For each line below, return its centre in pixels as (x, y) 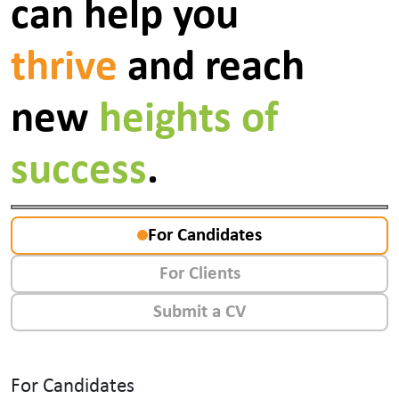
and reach (211, 68)
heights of (189, 120)
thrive (64, 68)
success (79, 171)
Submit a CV (199, 312)
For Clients (199, 273)
